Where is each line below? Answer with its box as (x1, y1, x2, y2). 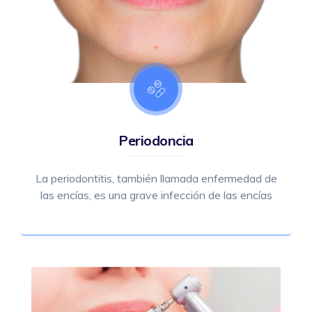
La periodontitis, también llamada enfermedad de (35, 171, 277, 186)
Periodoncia (118, 132, 194, 150)
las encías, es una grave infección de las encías (40, 188, 272, 203)
